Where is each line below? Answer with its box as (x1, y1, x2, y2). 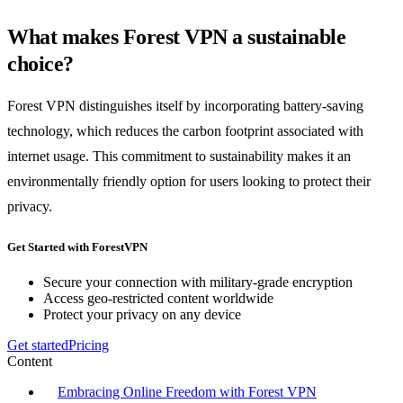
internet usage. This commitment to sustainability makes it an (7, 148, 351, 165)
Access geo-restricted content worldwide (43, 290, 273, 306)
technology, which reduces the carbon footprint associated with (7, 123, 363, 139)
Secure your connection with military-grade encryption (43, 273, 353, 290)
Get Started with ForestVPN (7, 239, 148, 254)
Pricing (68, 336, 109, 353)
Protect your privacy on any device (43, 306, 241, 322)
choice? (7, 52, 74, 76)
